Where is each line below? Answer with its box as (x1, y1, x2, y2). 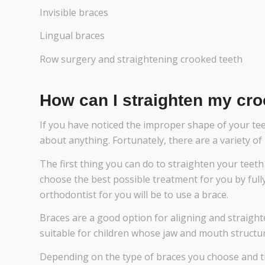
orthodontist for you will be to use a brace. (40, 188, 228, 201)
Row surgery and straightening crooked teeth (40, 52, 243, 66)
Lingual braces (40, 29, 105, 43)
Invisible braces (40, 5, 108, 19)
